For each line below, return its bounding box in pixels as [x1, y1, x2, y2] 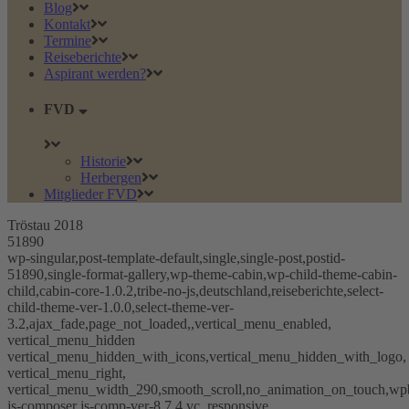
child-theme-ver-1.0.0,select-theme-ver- [7, 299, 234, 316]
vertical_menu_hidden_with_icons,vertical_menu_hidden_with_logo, [7, 349, 406, 365]
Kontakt [44, 16, 90, 32]
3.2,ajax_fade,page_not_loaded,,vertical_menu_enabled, [7, 316, 331, 332]
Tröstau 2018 [7, 217, 83, 234]
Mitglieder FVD [44, 186, 137, 203]
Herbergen [80, 170, 142, 186]
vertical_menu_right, [7, 365, 126, 382]
